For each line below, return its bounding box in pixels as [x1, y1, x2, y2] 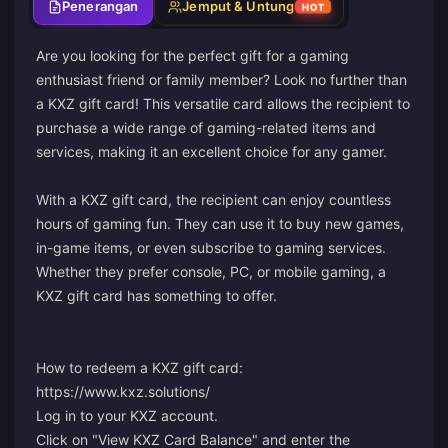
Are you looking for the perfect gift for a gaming [36, 47, 349, 64]
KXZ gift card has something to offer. [36, 287, 277, 304]
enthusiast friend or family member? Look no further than [36, 71, 407, 88]
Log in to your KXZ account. [36, 407, 218, 424]
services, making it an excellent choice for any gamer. [36, 143, 387, 160]
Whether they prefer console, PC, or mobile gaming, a [36, 263, 386, 280]
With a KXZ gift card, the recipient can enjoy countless [36, 191, 391, 208]
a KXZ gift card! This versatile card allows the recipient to [36, 95, 410, 112]
